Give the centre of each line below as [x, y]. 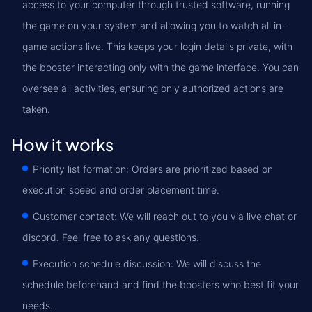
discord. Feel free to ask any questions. [111, 237]
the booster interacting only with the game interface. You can [161, 67]
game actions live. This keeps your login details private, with [157, 46]
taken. [36, 109]
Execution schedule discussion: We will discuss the [147, 264]
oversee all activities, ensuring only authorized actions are [153, 88]
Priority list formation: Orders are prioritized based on [153, 169]
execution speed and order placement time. [121, 190]
